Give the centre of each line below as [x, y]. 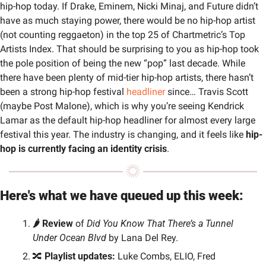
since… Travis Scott [207, 92]
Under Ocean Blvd [69, 238]
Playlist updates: [80, 256]
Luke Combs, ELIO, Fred [165, 256]
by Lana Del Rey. [142, 238]
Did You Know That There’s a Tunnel [160, 224]
